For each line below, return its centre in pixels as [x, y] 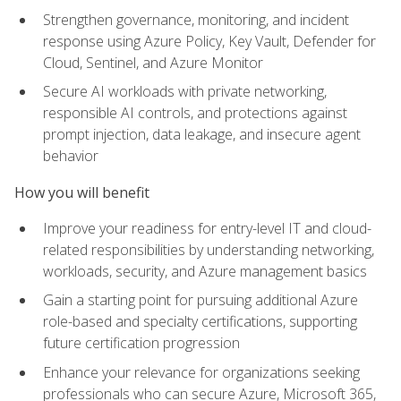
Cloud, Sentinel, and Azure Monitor [153, 62]
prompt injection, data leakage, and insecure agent [202, 135]
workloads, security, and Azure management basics [205, 271]
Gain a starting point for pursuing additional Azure [200, 300]
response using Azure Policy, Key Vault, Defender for [209, 41]
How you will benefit [82, 192]
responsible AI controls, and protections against [195, 113]
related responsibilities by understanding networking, [209, 249]
